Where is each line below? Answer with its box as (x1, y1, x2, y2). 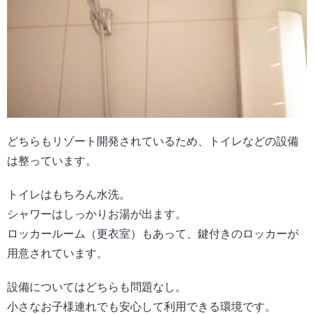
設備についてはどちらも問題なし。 (7, 281, 186, 294)
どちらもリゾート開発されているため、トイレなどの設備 (7, 135, 299, 148)
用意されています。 (7, 247, 108, 260)
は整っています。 (7, 155, 97, 168)
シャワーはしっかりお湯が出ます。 (7, 208, 186, 221)
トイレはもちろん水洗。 (7, 189, 130, 201)
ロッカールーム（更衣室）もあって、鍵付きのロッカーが (7, 228, 299, 240)
